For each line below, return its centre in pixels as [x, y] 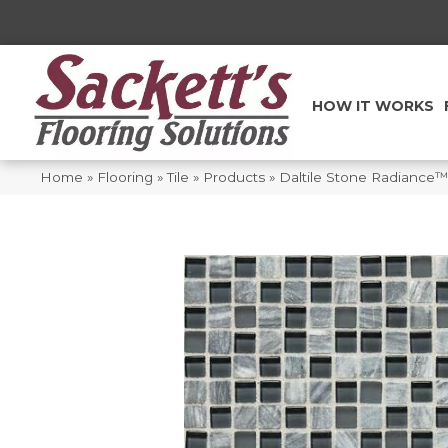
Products [234, 176]
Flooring [125, 176]
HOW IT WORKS [372, 106]
